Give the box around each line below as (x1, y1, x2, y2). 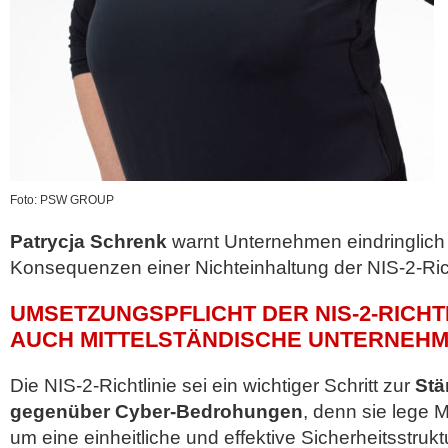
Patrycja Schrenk (10, 231, 167, 252)
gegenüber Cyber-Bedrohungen (10, 401, 303, 422)
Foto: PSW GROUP (10, 193, 114, 207)
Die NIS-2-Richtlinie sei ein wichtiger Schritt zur (10, 375, 415, 396)
